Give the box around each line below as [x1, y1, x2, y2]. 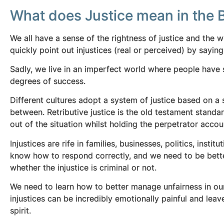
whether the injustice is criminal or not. [10, 162, 156, 172]
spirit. [10, 205, 33, 216]
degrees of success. [10, 75, 85, 86]
